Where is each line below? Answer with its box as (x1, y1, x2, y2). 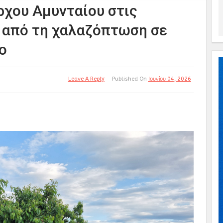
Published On (111, 76, 148, 82)
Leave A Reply (68, 76, 105, 82)
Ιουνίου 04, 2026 (148, 76, 191, 82)
